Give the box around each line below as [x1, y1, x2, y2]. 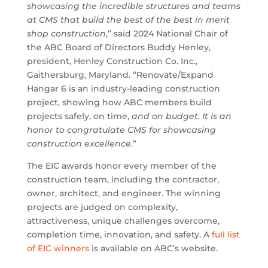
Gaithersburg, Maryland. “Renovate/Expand [26, 69, 214, 80]
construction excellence [26, 138, 131, 149]
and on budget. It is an [129, 111, 232, 121]
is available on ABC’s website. [89, 243, 218, 254]
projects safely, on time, [26, 111, 129, 121]
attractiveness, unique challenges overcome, [26, 215, 220, 226]
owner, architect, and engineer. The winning [26, 188, 221, 199]
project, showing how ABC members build [26, 97, 212, 108]
